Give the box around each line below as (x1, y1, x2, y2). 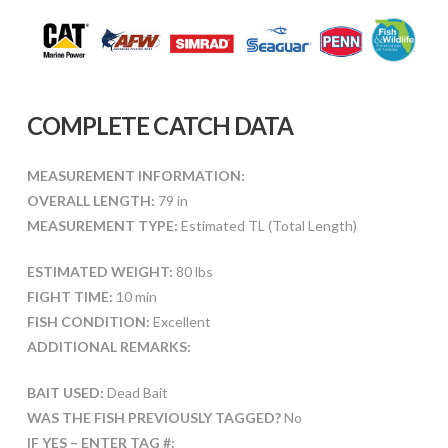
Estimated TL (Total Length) (177, 217, 357, 235)
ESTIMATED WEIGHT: (26, 263, 173, 281)
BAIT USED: (26, 384, 104, 402)
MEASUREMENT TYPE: (26, 217, 178, 235)
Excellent (149, 313, 211, 331)
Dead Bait (103, 384, 168, 402)
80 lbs (172, 263, 213, 281)
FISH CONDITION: (26, 313, 150, 331)
